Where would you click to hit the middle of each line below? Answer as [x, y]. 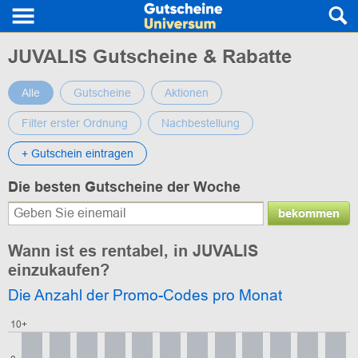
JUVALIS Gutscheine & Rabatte [150, 56]
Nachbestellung [201, 123]
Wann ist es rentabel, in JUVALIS [133, 251]
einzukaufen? [59, 270]
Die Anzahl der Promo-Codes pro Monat [145, 295]
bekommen [309, 213]
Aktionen [187, 93]
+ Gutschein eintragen [78, 153]
